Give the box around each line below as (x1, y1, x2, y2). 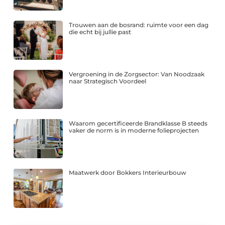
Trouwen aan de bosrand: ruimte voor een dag (69, 21, 209, 29)
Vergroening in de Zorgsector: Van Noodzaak (69, 70, 205, 78)
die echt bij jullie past (69, 28, 132, 36)
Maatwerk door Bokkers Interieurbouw (69, 169, 187, 177)
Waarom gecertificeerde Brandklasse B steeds (69, 120, 208, 128)
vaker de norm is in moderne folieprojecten (69, 127, 199, 135)
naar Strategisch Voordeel (69, 77, 147, 85)
